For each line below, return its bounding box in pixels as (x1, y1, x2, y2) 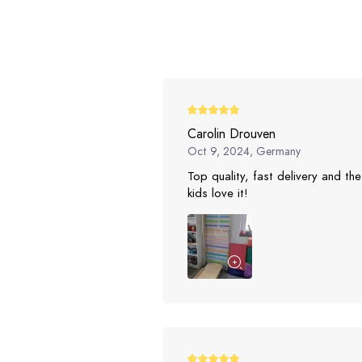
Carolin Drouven (187, 124, 276, 144)
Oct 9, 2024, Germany (187, 143, 301, 160)
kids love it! (187, 184, 248, 203)
